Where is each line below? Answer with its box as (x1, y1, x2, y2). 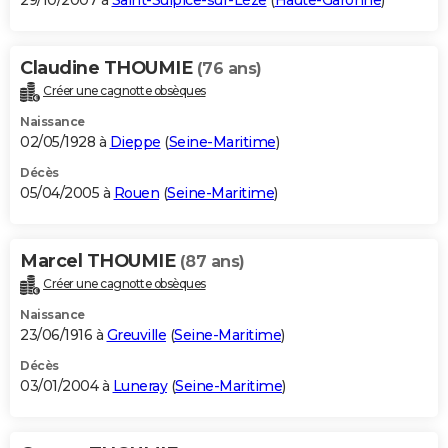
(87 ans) (179, 252, 245, 272)
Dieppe (109, 133, 161, 152)
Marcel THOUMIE (20, 250, 180, 273)
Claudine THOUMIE (20, 57, 197, 80)
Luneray (112, 376, 167, 395)
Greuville (106, 325, 166, 344)
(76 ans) (196, 59, 262, 79)
